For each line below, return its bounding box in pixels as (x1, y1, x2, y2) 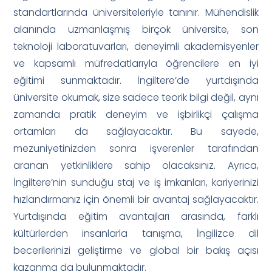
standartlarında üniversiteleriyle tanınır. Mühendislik (13, 5, 259, 19)
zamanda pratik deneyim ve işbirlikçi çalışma (13, 107, 259, 121)
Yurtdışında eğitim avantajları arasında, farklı (13, 209, 259, 223)
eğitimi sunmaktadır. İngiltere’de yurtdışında (13, 73, 259, 87)
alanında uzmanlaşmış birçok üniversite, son (13, 22, 259, 36)
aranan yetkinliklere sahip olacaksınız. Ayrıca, (13, 158, 259, 172)
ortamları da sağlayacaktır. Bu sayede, (13, 124, 259, 138)
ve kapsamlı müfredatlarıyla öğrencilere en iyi (13, 56, 259, 70)
